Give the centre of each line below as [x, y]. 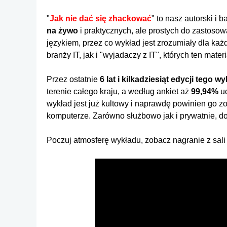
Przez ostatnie [73, 79]
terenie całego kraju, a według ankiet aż [119, 91]
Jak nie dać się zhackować [101, 18]
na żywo [62, 30]
